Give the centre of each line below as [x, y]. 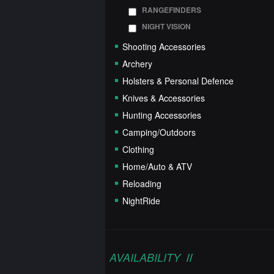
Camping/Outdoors [159, 132]
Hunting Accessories [162, 115]
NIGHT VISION [166, 27]
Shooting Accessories [164, 47]
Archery [137, 64]
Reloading [142, 184]
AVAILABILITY [145, 257]
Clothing [138, 150]
